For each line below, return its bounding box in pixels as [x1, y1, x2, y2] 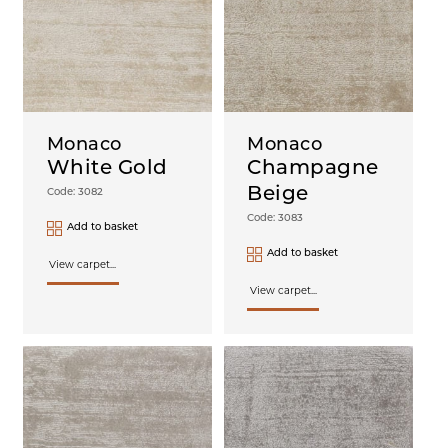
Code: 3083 [247, 213, 304, 225]
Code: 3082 [46, 187, 103, 199]
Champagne [247, 159, 379, 180]
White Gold [46, 159, 168, 180]
